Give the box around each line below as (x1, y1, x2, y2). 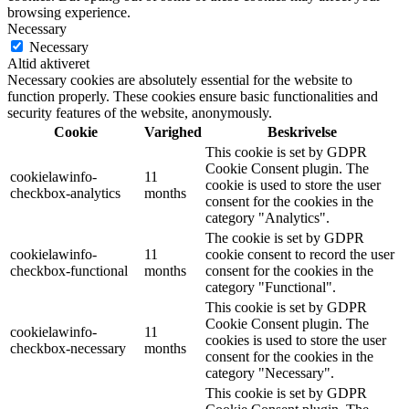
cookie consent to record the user (205, 246, 394, 262)
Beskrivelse (267, 123, 337, 140)
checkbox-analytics (10, 184, 121, 201)
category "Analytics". (205, 209, 330, 225)
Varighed (144, 123, 202, 140)
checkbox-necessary (10, 340, 126, 356)
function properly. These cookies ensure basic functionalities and (7, 88, 378, 104)
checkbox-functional (10, 262, 128, 278)
